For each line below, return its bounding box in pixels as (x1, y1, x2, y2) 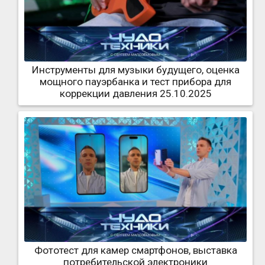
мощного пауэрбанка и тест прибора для (40, 75, 231, 88)
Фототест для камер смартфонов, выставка (34, 244, 237, 256)
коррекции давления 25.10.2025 (59, 87, 212, 99)
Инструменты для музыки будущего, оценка (31, 63, 240, 76)
